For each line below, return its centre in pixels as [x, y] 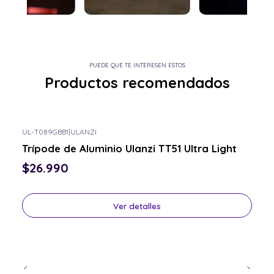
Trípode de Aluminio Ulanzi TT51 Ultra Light [129, 148]
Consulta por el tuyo [61, 141]
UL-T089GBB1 [45, 131]
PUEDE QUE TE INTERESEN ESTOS [137, 65]
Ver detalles [137, 206]
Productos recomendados [137, 82]
